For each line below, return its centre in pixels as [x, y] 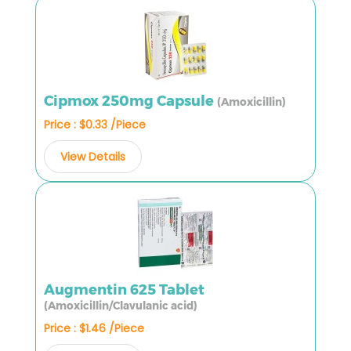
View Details [93, 156]
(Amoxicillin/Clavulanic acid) [121, 305]
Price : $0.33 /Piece [95, 124]
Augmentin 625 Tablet [124, 289]
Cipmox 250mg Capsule [130, 101]
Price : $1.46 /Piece [94, 328]
